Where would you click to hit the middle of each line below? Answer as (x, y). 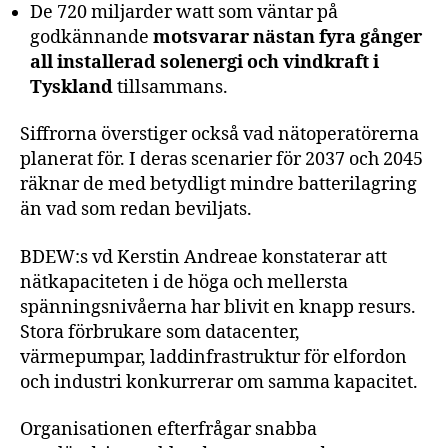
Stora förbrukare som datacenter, (160, 332)
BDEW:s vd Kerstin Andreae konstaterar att (203, 257)
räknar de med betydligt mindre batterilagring (218, 184)
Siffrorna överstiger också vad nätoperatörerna (219, 134)
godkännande (91, 37)
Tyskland (71, 87)
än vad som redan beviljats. (136, 209)
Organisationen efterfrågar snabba (168, 429)
